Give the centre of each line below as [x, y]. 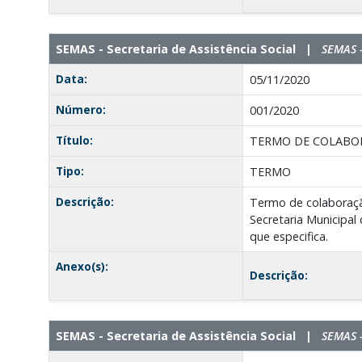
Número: [80, 109]
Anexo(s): [82, 266]
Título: [74, 140]
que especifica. [288, 236]
